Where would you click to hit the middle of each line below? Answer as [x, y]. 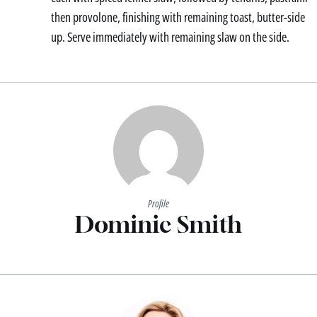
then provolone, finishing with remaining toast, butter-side [178, 17]
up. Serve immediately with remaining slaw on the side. [170, 36]
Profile [158, 203]
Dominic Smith [158, 224]
